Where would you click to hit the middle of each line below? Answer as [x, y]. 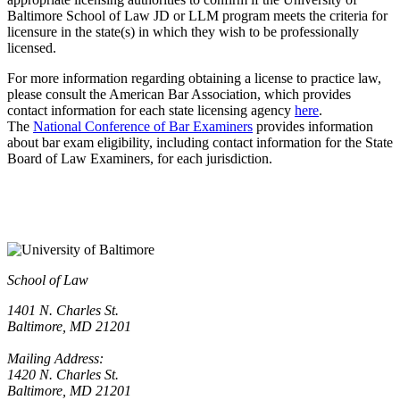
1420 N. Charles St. [63, 375]
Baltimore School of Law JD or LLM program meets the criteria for [197, 16]
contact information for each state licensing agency [151, 111]
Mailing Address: [55, 359]
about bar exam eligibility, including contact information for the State [200, 143]
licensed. [32, 48]
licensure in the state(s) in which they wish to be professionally [183, 32]
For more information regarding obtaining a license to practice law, [194, 79]
